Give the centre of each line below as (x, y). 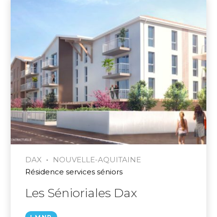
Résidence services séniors (74, 172)
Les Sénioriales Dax (81, 193)
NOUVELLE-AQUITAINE (97, 160)
